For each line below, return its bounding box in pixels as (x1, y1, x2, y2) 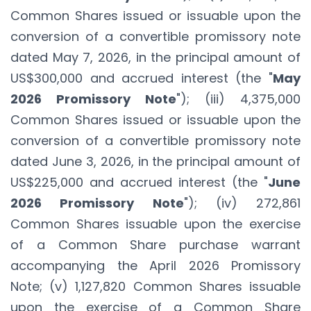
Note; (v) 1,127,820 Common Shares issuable (10, 277, 301, 295)
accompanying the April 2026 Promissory (10, 256, 301, 274)
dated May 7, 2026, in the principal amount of (10, 48, 301, 66)
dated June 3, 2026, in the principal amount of (10, 152, 301, 170)
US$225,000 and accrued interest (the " (10, 173, 268, 191)
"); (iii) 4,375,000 (176, 90, 301, 108)
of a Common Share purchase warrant (10, 235, 301, 253)
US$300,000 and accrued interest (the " (10, 69, 273, 87)
